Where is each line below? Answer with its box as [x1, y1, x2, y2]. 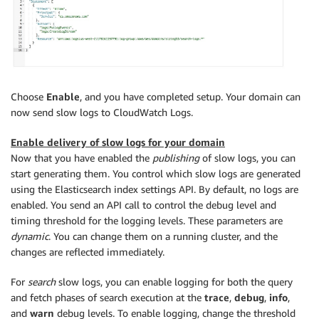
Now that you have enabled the [11, 152, 152, 164]
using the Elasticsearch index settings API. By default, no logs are [11, 183, 298, 196]
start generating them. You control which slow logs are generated [11, 167, 300, 180]
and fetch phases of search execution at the [11, 291, 204, 304]
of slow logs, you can [199, 152, 296, 164]
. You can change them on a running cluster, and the [48, 230, 278, 243]
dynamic [11, 230, 48, 243]
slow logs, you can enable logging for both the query [56, 276, 293, 288]
